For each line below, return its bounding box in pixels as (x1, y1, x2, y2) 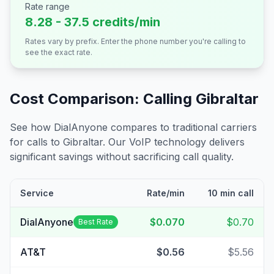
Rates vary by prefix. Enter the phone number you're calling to (25, 37, 246, 46)
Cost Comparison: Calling (10, 90, 196, 108)
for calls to (10, 136, 63, 148)
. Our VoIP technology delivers (103, 136, 245, 148)
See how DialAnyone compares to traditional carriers (10, 121, 257, 133)
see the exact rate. (25, 48, 92, 57)
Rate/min (147, 188, 185, 198)
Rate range (25, 1, 70, 12)
